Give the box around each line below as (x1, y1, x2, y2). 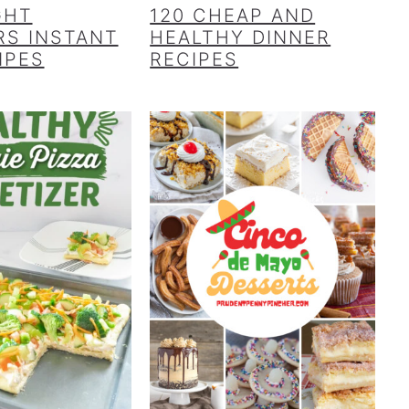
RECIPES (150, 48, 239, 71)
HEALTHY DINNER (150, 26, 331, 49)
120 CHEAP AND (150, 5, 316, 27)
